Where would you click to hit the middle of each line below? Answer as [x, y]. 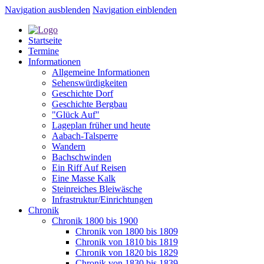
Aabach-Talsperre [85, 136]
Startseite [45, 40]
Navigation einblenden [135, 10]
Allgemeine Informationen [101, 72]
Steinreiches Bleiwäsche [97, 189]
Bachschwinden [82, 157]
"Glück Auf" [76, 115]
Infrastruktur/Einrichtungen [102, 199]
